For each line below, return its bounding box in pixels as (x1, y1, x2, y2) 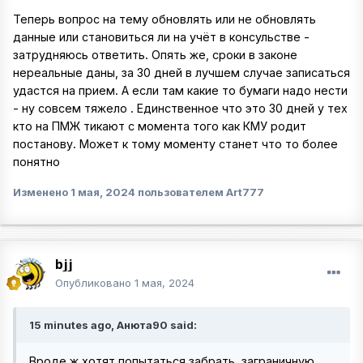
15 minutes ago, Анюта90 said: (29, 318, 197, 332)
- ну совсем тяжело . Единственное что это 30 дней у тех (13, 101, 348, 116)
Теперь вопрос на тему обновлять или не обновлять (13, 12, 316, 27)
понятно (13, 155, 63, 169)
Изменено (13, 185, 70, 199)
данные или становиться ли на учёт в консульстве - (13, 30, 310, 45)
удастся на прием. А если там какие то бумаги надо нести (13, 83, 348, 98)
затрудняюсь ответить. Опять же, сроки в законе (13, 48, 297, 62)
